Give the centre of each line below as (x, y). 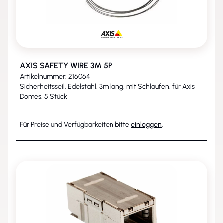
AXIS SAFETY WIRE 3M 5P (66, 65)
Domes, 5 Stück (44, 96)
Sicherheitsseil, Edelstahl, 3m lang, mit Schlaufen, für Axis (107, 86)
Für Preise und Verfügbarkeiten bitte (75, 124)
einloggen (146, 124)
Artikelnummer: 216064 (55, 76)
